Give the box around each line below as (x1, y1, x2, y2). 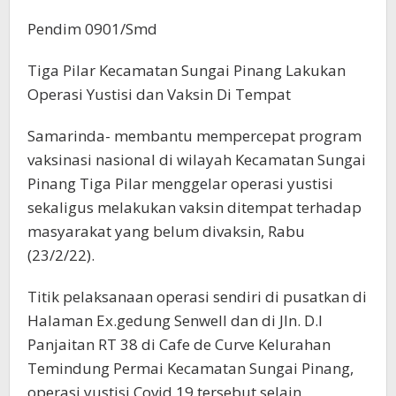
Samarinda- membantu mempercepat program (27, 126, 362, 146)
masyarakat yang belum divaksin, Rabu (27, 221, 305, 241)
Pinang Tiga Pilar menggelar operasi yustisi (27, 173, 333, 194)
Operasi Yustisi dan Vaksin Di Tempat (27, 84, 291, 104)
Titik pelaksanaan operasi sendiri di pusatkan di (27, 286, 367, 307)
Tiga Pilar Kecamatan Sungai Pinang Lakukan (27, 60, 346, 80)
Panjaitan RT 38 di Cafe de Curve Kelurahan (27, 334, 331, 354)
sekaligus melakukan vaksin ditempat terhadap (27, 197, 362, 217)
